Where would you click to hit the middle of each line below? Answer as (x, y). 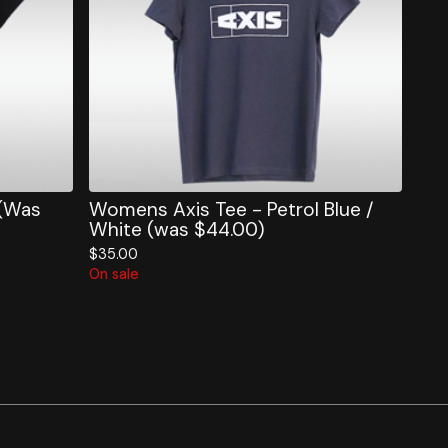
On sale (113, 274)
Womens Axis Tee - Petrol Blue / (231, 210)
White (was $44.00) (176, 230)
